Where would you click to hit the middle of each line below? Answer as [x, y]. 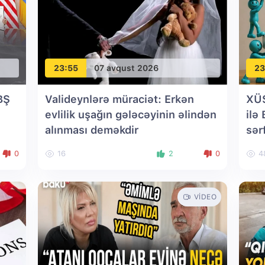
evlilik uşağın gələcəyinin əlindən [131, 114]
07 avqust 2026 [126, 68]
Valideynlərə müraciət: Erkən [119, 99]
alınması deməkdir [92, 130]
